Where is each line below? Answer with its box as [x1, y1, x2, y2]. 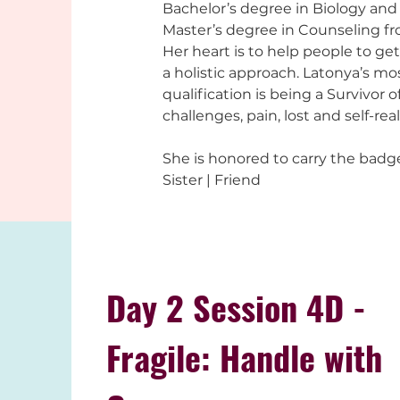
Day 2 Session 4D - [106, 282, 367, 332]
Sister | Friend [162, 171, 261, 188]
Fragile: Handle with [106, 332, 383, 382]
